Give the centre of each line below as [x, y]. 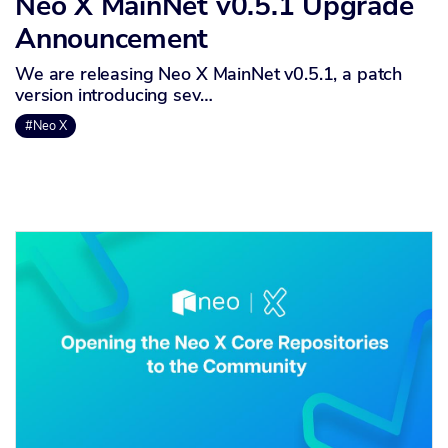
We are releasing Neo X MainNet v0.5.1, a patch [209, 73]
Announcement [112, 38]
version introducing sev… [114, 94]
